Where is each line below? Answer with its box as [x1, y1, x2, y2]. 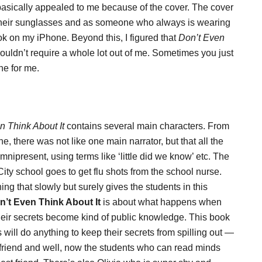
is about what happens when [101, 197, 222, 207]
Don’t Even [178, 33, 225, 43]
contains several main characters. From [64, 121, 229, 131]
